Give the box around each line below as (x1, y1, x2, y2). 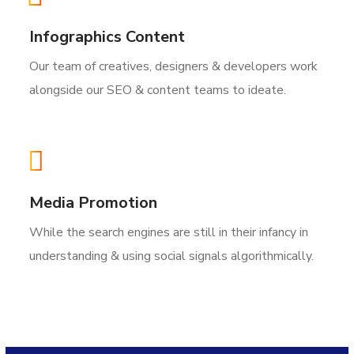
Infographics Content (29, 26, 186, 48)
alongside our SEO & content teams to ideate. (29, 81, 287, 100)
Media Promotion (29, 192, 158, 214)
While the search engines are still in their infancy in (29, 224, 309, 242)
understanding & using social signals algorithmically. (29, 247, 314, 265)
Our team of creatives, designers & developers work (29, 58, 318, 76)
